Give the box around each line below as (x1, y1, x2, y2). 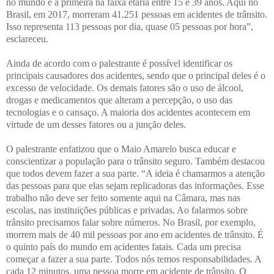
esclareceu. (6, 34, 51, 45)
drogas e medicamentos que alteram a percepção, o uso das (6, 95, 232, 106)
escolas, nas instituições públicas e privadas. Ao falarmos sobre (6, 205, 248, 216)
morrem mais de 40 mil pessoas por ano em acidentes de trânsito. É (6, 229, 264, 240)
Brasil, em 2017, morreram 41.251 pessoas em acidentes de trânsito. (6, 9, 267, 20)
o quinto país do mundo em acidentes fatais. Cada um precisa (6, 242, 241, 253)
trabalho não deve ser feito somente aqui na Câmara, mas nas (6, 193, 240, 204)
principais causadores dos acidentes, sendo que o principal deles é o (6, 70, 265, 81)
